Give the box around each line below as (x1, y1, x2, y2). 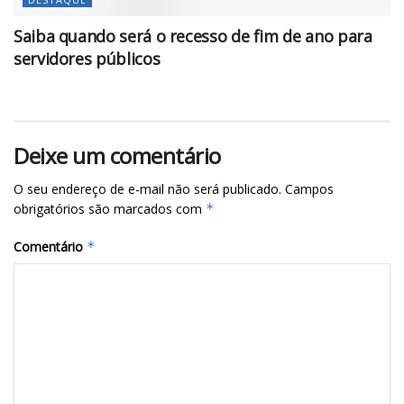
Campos (285, 180, 334, 198)
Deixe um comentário (14, 141, 221, 171)
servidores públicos (14, 48, 161, 70)
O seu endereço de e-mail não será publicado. (14, 180, 281, 198)
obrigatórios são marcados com (14, 200, 206, 218)
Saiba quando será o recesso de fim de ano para (14, 25, 372, 48)
